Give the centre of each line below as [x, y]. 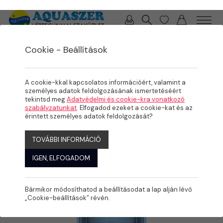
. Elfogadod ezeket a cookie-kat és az [135, 108]
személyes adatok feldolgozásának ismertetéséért [103, 91]
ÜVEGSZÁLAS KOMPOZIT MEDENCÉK [64, 63]
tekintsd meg [46, 99]
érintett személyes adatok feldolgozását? [89, 116]
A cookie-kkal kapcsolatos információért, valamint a [105, 82]
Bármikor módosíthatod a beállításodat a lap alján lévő [109, 189]
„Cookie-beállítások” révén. [67, 198]
